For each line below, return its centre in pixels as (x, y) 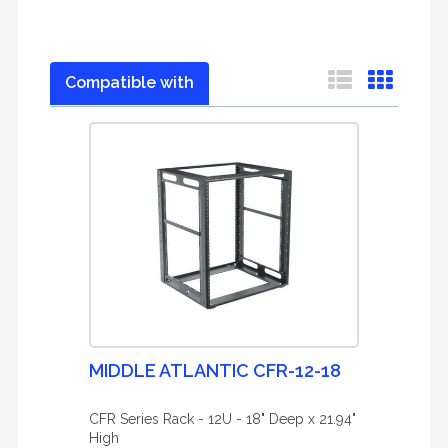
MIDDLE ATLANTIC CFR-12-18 (215, 370)
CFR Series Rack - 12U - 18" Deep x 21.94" (222, 419)
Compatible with (129, 82)
